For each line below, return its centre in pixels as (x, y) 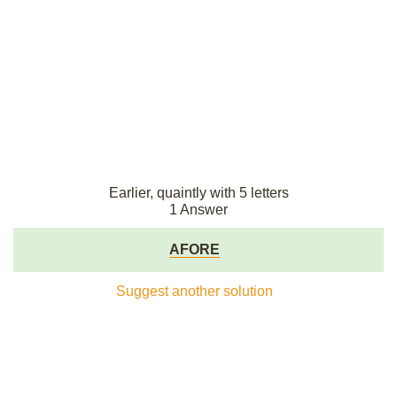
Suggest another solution (194, 291)
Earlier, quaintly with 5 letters (198, 193)
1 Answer (198, 210)
